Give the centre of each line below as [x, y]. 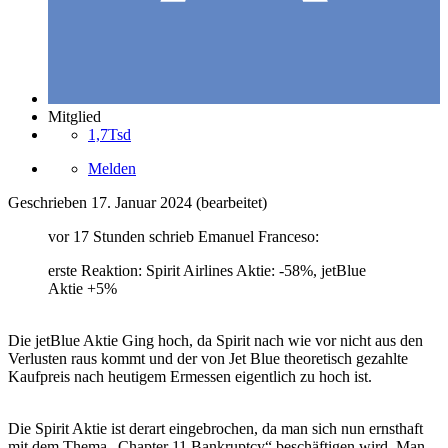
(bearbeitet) [231, 202]
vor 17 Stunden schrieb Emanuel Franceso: [183, 236]
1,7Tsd [109, 134]
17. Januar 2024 [141, 202]
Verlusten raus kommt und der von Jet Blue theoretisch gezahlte [208, 358]
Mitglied [74, 116]
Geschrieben [49, 202]
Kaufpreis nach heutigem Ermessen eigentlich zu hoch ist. [192, 376]
